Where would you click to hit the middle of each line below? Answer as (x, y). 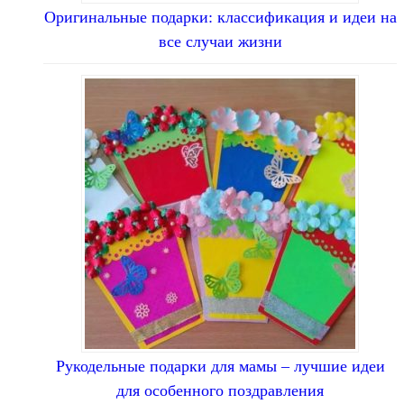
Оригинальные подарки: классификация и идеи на (220, 17)
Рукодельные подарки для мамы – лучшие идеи (220, 366)
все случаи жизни (220, 41)
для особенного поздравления (220, 390)
